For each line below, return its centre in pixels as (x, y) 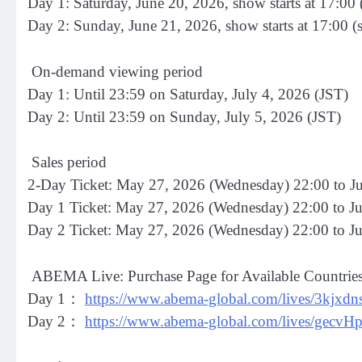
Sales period (67, 162)
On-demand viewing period (115, 71)
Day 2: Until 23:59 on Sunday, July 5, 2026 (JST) (184, 116)
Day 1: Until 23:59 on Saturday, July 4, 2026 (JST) (188, 94)
